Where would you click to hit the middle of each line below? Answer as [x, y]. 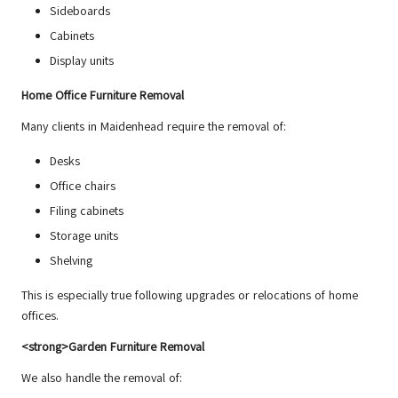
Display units [82, 60]
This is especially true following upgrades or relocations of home [190, 296]
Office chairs [83, 186]
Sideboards [80, 11]
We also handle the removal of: [102, 378]
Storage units [84, 236]
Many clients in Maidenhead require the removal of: [154, 126]
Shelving [71, 261]
